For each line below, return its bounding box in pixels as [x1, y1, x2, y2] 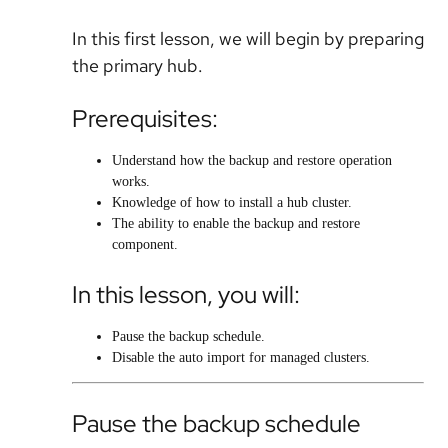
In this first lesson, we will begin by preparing [72, 26, 424, 50]
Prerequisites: [72, 102, 218, 134]
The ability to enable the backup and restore [112, 215, 360, 231]
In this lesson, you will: [72, 278, 300, 310]
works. [112, 173, 154, 189]
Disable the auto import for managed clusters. [112, 349, 374, 365]
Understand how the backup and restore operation [112, 152, 392, 168]
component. [112, 236, 178, 252]
